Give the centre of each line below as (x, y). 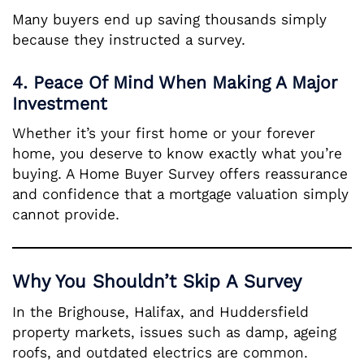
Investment (60, 104)
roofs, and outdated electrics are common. (160, 352)
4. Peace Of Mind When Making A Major (174, 82)
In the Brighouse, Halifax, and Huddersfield (160, 312)
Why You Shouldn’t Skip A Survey (157, 282)
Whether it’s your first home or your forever (164, 133)
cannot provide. (66, 214)
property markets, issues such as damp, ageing (174, 332)
